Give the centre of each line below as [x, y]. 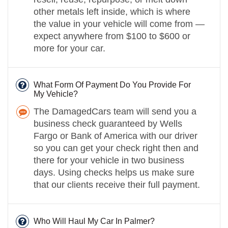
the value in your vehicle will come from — [119, 24]
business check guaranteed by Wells [108, 123]
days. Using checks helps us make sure [114, 172]
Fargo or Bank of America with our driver [116, 136]
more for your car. [69, 48]
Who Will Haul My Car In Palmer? [94, 221]
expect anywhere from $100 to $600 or [112, 36]
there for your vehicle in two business [109, 160]
